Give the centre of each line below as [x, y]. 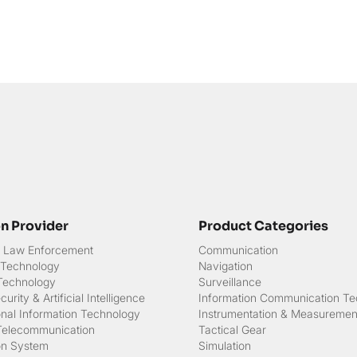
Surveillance [229, 282]
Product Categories [263, 226]
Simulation [224, 346]
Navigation [225, 266]
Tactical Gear [232, 330]
